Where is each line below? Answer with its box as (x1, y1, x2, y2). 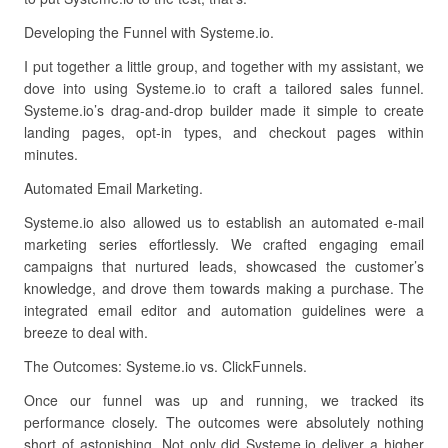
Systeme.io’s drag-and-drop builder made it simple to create (24, 100, 424, 120)
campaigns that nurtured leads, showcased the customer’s (24, 256, 424, 276)
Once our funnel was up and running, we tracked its (24, 390, 424, 410)
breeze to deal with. (24, 322, 148, 342)
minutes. (24, 144, 78, 164)
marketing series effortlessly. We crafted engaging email (24, 234, 424, 254)
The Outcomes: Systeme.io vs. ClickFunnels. (24, 356, 307, 376)
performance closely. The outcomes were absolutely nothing (24, 412, 424, 432)
